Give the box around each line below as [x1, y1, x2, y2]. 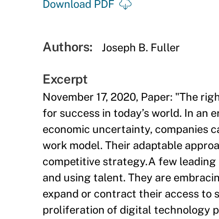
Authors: [43, 39, 92, 54]
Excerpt [43, 71, 88, 87]
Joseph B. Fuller [102, 41, 180, 54]
